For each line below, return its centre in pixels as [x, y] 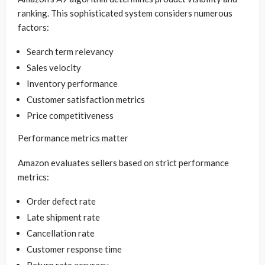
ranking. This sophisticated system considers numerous [125, 13]
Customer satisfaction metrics [86, 99]
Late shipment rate [63, 217]
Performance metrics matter [73, 138]
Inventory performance [72, 83]
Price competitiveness [70, 115]
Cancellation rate [61, 233]
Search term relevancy [70, 51]
